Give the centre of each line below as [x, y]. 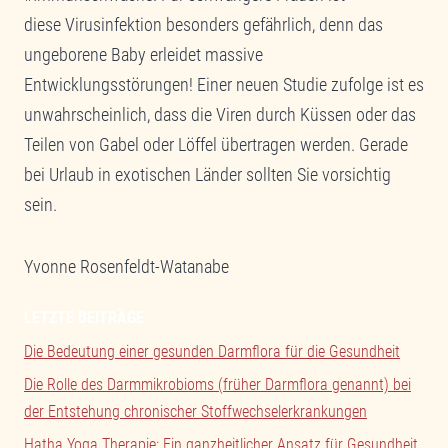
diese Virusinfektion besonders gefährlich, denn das [203, 24]
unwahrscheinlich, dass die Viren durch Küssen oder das [220, 114]
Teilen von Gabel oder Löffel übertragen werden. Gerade [216, 144]
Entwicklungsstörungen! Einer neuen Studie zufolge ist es [224, 84]
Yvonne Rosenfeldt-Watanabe [126, 266]
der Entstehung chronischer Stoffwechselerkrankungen [195, 412]
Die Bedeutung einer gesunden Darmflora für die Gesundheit [212, 351]
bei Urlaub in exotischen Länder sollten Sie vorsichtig [207, 174]
